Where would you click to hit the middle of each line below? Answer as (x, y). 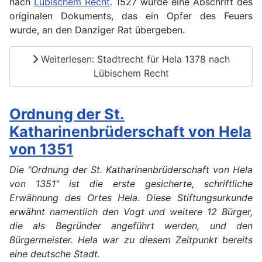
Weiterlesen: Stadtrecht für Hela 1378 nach (134, 59)
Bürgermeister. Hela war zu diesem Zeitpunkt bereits (131, 239)
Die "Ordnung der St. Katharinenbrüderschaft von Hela (131, 169)
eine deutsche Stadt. (55, 254)
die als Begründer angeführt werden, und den (131, 225)
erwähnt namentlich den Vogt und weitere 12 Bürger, (131, 211)
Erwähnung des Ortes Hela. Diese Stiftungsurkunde (131, 197)
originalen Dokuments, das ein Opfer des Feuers (131, 15)
